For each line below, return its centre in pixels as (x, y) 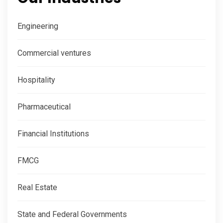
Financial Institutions (53, 134)
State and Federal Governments (72, 214)
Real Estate (37, 187)
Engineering (38, 26)
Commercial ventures (54, 53)
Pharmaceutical (44, 107)
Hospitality (36, 80)
